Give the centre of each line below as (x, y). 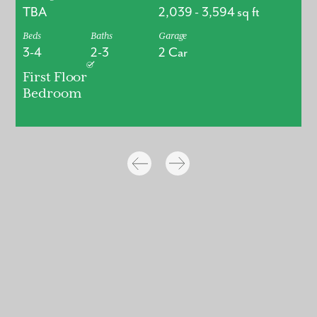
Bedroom (52, 94)
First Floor (55, 78)
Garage (173, 36)
